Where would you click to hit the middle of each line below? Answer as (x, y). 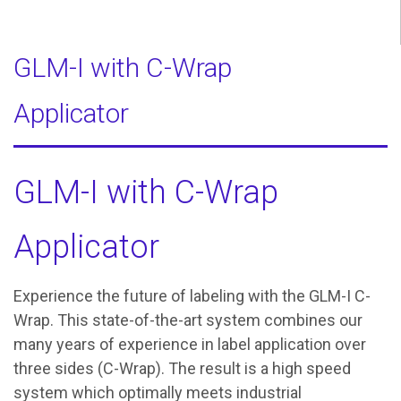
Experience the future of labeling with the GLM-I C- (192, 296)
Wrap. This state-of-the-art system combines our (188, 320)
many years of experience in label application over (190, 345)
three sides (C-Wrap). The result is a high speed (182, 369)
